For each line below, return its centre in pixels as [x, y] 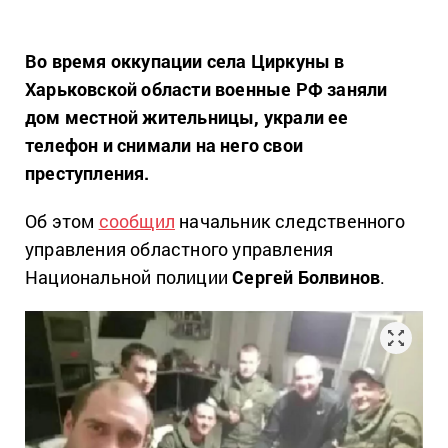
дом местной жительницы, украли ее [187, 117]
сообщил [137, 221]
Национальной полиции [129, 277]
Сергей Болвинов [306, 277]
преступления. [87, 173]
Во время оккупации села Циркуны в [185, 61]
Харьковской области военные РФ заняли [206, 89]
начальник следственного [290, 221]
